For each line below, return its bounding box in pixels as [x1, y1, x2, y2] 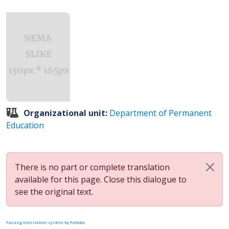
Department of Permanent [109, 107, 212, 119]
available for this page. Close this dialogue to [15, 174, 187, 185]
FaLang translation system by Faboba [6, 219, 85, 225]
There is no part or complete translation [15, 162, 170, 173]
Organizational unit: [24, 107, 109, 119]
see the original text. [15, 186, 93, 197]
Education [6, 120, 44, 131]
